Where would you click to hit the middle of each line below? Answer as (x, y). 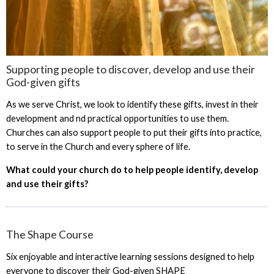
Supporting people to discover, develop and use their (130, 69)
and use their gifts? (47, 184)
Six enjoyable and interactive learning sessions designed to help (130, 257)
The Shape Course (50, 234)
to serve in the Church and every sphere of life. (98, 147)
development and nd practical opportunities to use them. (117, 119)
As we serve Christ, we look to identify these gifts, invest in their (132, 105)
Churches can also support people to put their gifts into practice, (134, 133)
